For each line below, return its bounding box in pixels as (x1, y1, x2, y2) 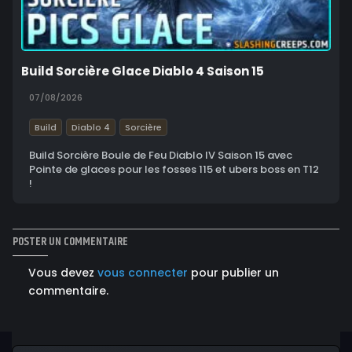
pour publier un (188, 265, 279, 281)
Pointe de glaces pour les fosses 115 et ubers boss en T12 (29, 162, 319, 178)
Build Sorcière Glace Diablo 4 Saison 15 (21, 63, 264, 80)
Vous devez (28, 265, 97, 281)
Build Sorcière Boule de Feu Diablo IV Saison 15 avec (29, 148, 292, 163)
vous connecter (97, 265, 188, 281)
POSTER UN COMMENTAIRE (13, 233, 128, 251)
